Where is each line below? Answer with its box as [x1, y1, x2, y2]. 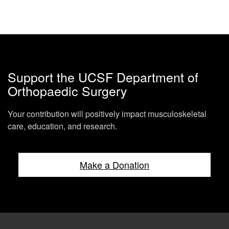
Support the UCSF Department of [8, 67, 198, 86]
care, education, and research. [8, 120, 117, 132]
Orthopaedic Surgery [8, 81, 127, 100]
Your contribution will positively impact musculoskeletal [8, 108, 207, 120]
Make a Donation [80, 158, 149, 171]
